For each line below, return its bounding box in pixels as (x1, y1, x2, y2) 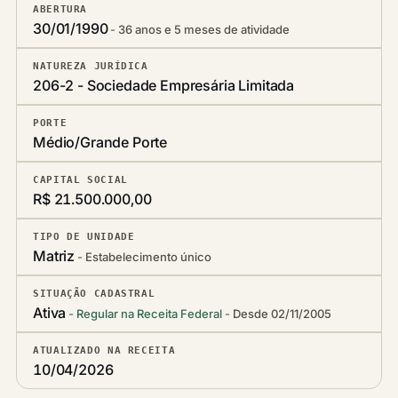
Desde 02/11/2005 (233, 306, 332, 321)
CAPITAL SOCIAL (33, 174, 128, 185)
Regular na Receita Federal (76, 306, 223, 321)
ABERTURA (33, 4, 88, 14)
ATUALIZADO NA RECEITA (33, 345, 176, 355)
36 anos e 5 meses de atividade (118, 22, 291, 36)
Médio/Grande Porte (33, 133, 168, 151)
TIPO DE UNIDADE (33, 231, 135, 242)
